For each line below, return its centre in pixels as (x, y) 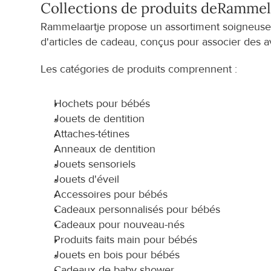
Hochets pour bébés (102, 104)
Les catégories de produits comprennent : (139, 69)
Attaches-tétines (92, 134)
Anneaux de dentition (105, 149)
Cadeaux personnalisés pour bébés (137, 210)
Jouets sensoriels (95, 164)
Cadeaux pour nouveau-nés (119, 225)
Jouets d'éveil (87, 179)
